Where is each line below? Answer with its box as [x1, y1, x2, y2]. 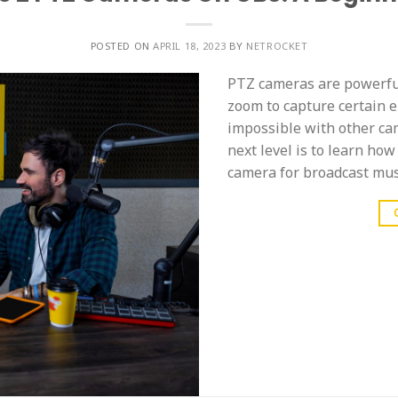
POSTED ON [90, 39, 154, 53]
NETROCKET [246, 39, 308, 53]
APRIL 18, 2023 [153, 39, 227, 53]
